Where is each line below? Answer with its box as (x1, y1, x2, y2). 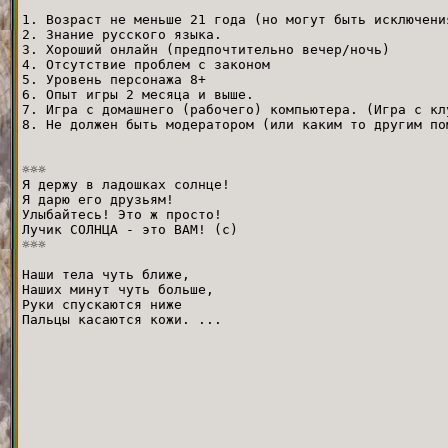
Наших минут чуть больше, (22, 281, 214, 297)
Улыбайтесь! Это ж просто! (22, 206, 222, 222)
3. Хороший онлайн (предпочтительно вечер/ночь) (22, 41, 390, 57)
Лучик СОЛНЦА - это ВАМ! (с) (22, 221, 238, 237)
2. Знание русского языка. (22, 26, 222, 42)
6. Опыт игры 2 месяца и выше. (22, 86, 254, 102)
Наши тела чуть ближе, (22, 266, 190, 282)
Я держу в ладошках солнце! (22, 176, 230, 192)
